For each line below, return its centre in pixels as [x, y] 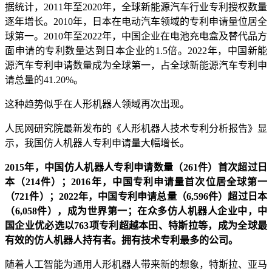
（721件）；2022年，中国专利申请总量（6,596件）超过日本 [136, 197]
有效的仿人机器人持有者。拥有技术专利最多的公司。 [121, 240]
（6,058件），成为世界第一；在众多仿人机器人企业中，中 [136, 211]
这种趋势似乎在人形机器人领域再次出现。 [97, 104]
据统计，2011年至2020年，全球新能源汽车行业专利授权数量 [136, 7]
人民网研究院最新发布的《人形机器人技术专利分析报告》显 [136, 129]
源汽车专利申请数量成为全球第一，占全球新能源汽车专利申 [136, 66]
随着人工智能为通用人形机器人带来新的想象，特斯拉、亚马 [136, 265]
